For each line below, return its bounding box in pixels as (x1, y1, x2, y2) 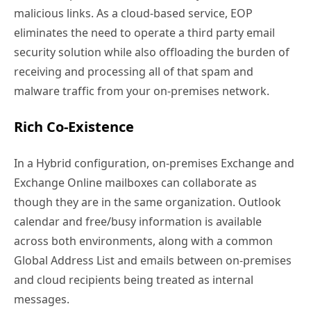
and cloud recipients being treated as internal (14, 272, 253, 288)
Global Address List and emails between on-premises (14, 253, 292, 269)
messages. (14, 292, 69, 308)
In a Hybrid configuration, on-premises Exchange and (14, 155, 294, 171)
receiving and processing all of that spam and (14, 64, 253, 80)
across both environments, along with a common (14, 233, 273, 249)
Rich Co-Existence (14, 117, 134, 137)
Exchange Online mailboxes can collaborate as (14, 175, 257, 191)
